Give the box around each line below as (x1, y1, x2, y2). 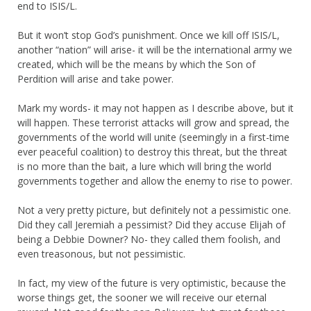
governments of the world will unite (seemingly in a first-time (17, 130, 289, 144)
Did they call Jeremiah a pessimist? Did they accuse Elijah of (17, 217, 285, 231)
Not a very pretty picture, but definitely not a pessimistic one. (17, 203, 291, 217)
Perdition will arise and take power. (17, 72, 174, 85)
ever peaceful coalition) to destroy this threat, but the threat (17, 144, 287, 158)
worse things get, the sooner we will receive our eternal (17, 290, 267, 304)
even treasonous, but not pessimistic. (17, 246, 185, 260)
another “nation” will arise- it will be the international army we (17, 42, 292, 56)
